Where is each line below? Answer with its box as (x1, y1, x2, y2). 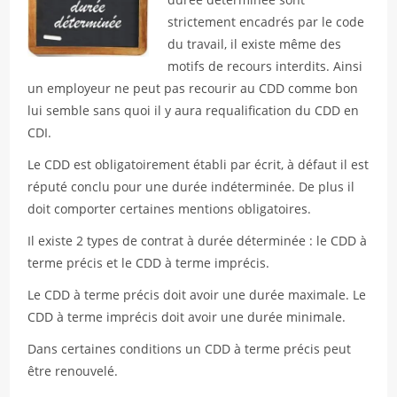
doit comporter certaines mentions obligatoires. (27, 200, 312, 217)
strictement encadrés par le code (167, 13, 365, 30)
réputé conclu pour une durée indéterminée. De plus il (27, 178, 355, 195)
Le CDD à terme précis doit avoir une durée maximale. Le (27, 286, 367, 303)
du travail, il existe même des (167, 35, 342, 52)
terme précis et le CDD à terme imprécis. (27, 254, 270, 271)
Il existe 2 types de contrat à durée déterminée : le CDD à (27, 232, 368, 249)
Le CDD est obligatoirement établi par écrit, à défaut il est (27, 156, 370, 173)
